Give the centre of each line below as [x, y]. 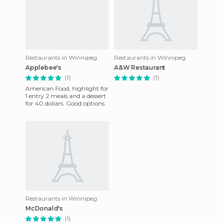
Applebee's [43, 67]
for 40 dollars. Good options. [66, 103]
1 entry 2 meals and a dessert [66, 96]
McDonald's [44, 208]
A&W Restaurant [140, 67]
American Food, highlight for [67, 88]
